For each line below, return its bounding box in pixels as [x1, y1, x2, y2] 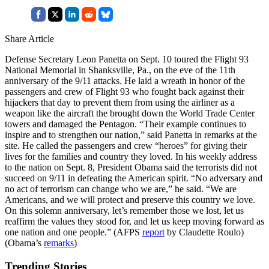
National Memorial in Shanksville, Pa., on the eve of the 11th [5, 64, 235, 75]
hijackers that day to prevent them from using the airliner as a [5, 97, 235, 107]
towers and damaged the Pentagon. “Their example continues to [5, 118, 246, 129]
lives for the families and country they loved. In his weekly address [5, 151, 257, 162]
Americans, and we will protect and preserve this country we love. [5, 194, 255, 205]
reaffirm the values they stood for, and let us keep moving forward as [5, 216, 264, 226]
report [142, 226, 165, 237]
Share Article [5, 33, 54, 44]
